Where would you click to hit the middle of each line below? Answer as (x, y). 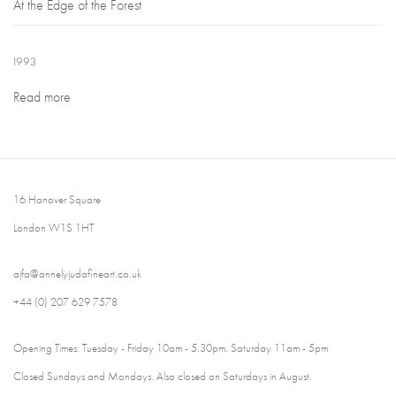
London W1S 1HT (53, 227)
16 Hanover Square (57, 199)
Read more (42, 96)
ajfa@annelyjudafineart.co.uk (77, 273)
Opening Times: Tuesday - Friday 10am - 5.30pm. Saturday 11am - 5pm (171, 347)
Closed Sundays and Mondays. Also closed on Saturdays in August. (163, 376)
